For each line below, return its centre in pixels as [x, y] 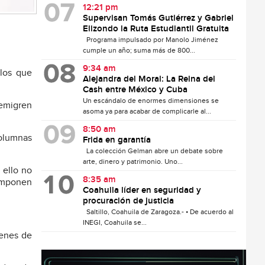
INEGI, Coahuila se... [115, 222]
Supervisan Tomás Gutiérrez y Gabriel [159, 18]
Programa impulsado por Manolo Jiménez [151, 40]
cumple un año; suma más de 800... [139, 50]
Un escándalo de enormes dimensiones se [151, 101]
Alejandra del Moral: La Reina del [149, 79]
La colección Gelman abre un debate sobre [153, 151]
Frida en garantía [117, 140]
